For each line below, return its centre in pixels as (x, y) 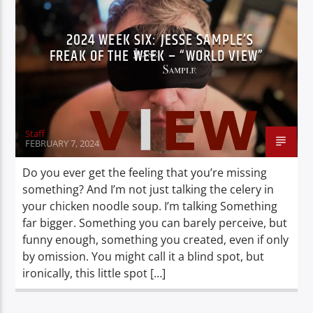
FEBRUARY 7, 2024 (63, 143)
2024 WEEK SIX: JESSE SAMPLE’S (160, 40)
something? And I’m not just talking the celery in (148, 189)
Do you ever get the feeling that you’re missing (145, 172)
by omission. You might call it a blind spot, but (144, 256)
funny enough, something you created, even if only (156, 239)
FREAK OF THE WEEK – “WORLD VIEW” (156, 56)
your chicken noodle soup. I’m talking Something (150, 206)
